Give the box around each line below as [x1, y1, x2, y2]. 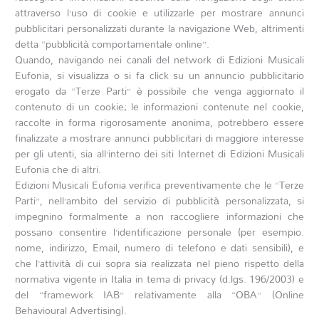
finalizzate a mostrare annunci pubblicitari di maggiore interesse [15, 128, 304, 148]
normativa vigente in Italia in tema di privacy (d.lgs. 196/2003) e [15, 269, 304, 289]
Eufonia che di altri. [15, 159, 102, 179]
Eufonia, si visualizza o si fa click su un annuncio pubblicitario [15, 66, 304, 85]
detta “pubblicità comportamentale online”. [15, 34, 210, 54]
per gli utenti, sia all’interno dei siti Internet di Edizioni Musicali [15, 144, 304, 164]
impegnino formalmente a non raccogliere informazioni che [15, 206, 304, 226]
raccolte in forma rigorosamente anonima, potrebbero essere [15, 113, 304, 132]
